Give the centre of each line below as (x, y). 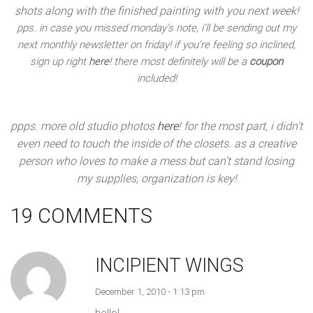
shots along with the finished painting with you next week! (156, 11)
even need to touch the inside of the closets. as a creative (156, 143)
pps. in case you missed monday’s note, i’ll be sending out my (156, 28)
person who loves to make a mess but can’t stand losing (156, 161)
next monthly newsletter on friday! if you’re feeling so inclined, (156, 45)
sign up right (59, 61)
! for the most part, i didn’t (240, 126)
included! (156, 78)
